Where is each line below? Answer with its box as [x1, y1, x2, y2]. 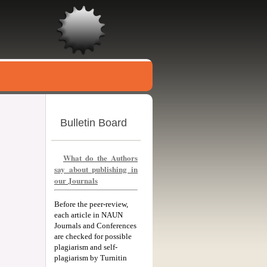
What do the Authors [63, 152, 138, 163]
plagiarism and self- [54, 242, 117, 252]
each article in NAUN [54, 210, 123, 219]
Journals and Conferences [54, 221, 136, 230]
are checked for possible [54, 231, 132, 241]
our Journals [54, 175, 98, 186]
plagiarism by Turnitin [54, 253, 127, 262]
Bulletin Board [60, 117, 127, 129]
